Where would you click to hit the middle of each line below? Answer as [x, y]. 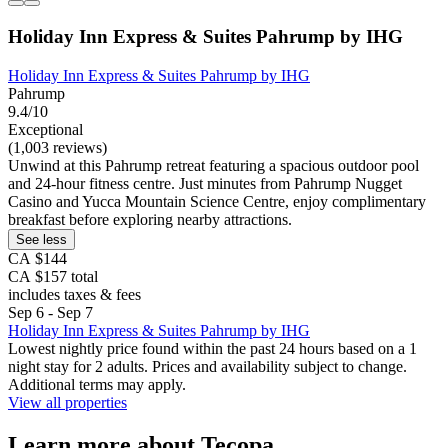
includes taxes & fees [74, 294]
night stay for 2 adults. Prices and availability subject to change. [207, 366]
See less [41, 239]
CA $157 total [53, 276]
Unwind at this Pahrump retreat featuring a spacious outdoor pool [213, 165]
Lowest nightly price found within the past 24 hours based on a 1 [212, 348]
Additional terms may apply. [97, 384]
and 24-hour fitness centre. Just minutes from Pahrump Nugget [205, 183]
